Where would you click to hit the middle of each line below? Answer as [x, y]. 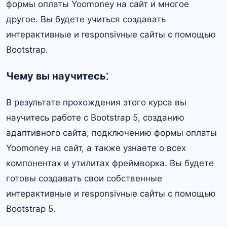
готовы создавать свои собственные [84, 179]
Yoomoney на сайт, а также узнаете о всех [96, 148]
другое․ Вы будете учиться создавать [86, 19]
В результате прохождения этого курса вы [96, 103]
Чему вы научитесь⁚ [57, 76]
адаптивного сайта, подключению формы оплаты [111, 133]
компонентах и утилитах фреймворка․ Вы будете [110, 163]
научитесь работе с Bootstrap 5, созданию [95, 118]
